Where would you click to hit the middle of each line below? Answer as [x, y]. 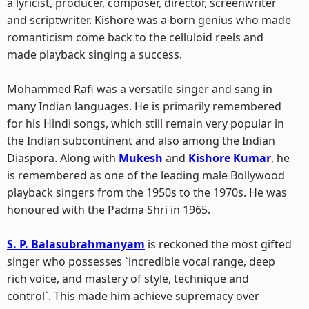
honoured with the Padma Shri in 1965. [109, 210]
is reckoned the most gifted [218, 244]
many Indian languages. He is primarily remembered [144, 106]
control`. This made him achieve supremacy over [133, 296]
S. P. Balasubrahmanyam [76, 244]
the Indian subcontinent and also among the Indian [141, 141]
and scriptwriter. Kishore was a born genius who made [149, 20]
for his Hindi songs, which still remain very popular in [146, 123]
